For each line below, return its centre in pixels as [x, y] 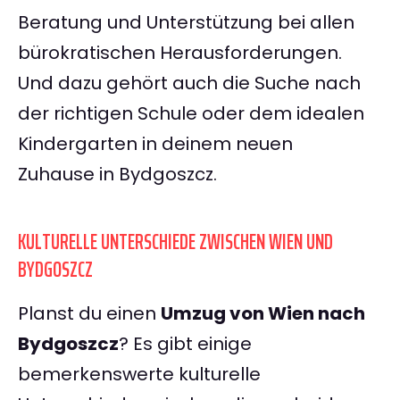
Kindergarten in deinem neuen [155, 144]
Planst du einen [89, 314]
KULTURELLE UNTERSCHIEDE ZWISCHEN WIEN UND [175, 242]
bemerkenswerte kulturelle [139, 375]
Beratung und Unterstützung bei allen [186, 23]
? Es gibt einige [185, 344]
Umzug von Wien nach [263, 314]
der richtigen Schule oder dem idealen [191, 114]
